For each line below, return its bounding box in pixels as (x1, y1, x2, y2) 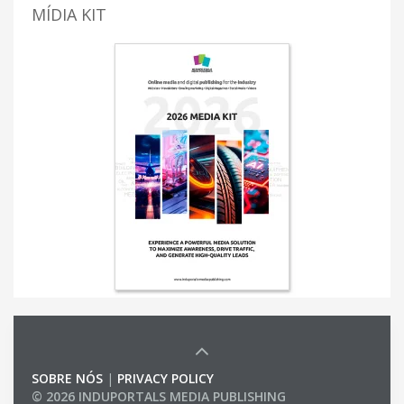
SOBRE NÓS (32, 369, 103, 387)
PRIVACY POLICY (117, 369, 214, 387)
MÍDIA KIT (32, 3, 106, 25)
